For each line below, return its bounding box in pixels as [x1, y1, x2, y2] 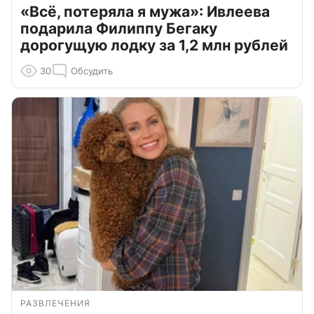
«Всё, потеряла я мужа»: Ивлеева [20, 2, 270, 20]
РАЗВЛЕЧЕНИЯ [20, 298, 90, 309]
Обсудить [71, 64, 113, 76]
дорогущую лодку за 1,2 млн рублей [20, 36, 288, 54]
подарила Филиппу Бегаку [20, 19, 217, 37]
